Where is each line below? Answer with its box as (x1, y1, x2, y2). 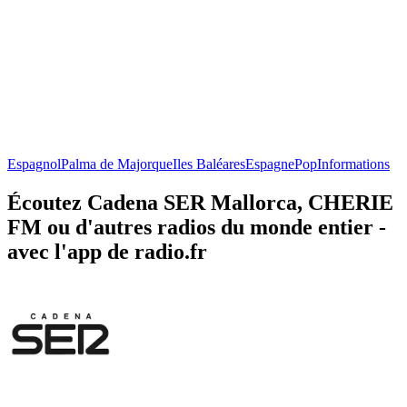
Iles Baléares (173, 155, 245, 172)
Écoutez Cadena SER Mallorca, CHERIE (7, 190, 393, 214)
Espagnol (7, 155, 61, 172)
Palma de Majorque (61, 155, 173, 172)
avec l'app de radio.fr (7, 239, 207, 263)
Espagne (245, 155, 294, 172)
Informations (317, 155, 390, 172)
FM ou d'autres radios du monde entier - (7, 214, 386, 239)
